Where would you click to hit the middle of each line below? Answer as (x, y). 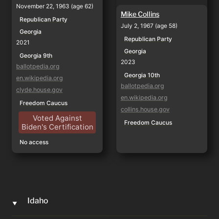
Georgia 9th (36, 55)
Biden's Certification (57, 127)
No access (34, 142)
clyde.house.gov (40, 89)
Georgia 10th (142, 75)
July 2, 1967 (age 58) (149, 26)
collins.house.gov (145, 109)
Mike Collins (140, 14)
